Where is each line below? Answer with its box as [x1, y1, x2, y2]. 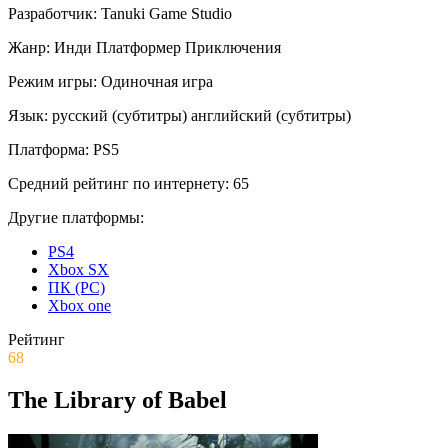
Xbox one [48, 296, 111, 314]
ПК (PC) [48, 278, 105, 296]
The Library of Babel [8, 386, 227, 413]
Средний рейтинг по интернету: [8, 174, 229, 192]
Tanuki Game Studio [101, 4, 232, 22]
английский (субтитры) [191, 106, 351, 124]
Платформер [96, 38, 181, 56]
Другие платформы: [8, 208, 144, 226]
